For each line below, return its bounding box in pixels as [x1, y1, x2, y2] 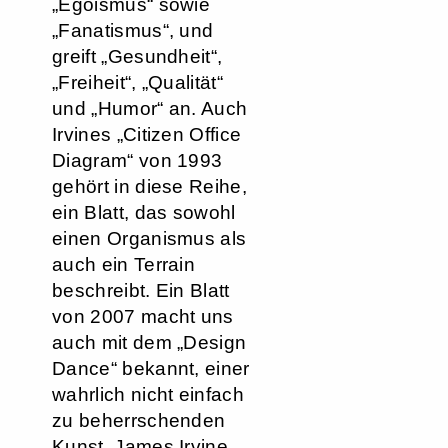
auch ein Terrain [52, 254, 196, 275]
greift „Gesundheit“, [52, 46, 223, 67]
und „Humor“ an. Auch [52, 98, 248, 119]
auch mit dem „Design [52, 332, 247, 353]
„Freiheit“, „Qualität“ [52, 72, 224, 93]
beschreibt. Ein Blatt [52, 280, 230, 301]
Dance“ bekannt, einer [52, 358, 250, 379]
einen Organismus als [52, 228, 247, 249]
